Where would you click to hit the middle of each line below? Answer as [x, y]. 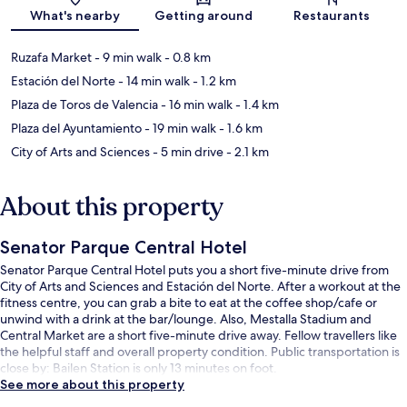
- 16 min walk [195, 105]
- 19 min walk [179, 129]
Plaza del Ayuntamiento [76, 129]
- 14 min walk [153, 81]
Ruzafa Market [51, 58]
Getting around [203, 16]
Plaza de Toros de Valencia [84, 105]
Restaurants [332, 16]
